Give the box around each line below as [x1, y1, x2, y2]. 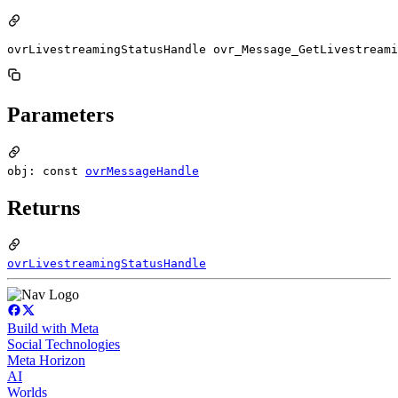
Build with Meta [7, 321, 99, 337]
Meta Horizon [7, 353, 85, 369]
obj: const [7, 163, 85, 178]
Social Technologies [7, 337, 120, 353]
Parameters [7, 102, 114, 126]
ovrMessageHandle [85, 163, 199, 178]
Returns [7, 195, 80, 219]
